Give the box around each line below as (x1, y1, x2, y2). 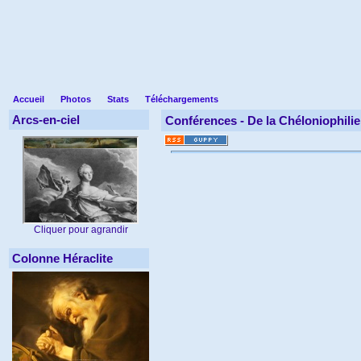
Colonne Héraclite (12, 251, 113, 265)
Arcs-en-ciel (12, 113, 80, 127)
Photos (60, 94, 91, 104)
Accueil (13, 94, 44, 104)
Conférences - (165, 114, 247, 127)
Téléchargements (145, 94, 218, 104)
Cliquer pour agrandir (33, 224, 128, 235)
